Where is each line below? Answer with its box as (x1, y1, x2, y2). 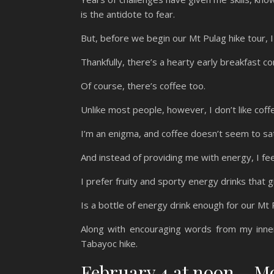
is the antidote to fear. (81, 7, 177, 20)
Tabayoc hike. (81, 237, 140, 250)
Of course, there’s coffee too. (81, 79, 208, 92)
